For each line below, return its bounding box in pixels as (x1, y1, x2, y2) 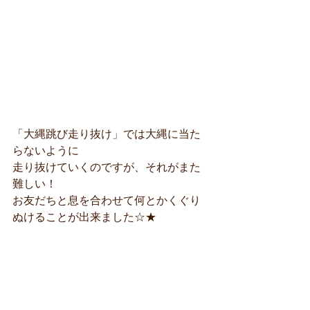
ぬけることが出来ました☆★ (12, 208, 156, 224)
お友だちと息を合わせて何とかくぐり (12, 192, 201, 208)
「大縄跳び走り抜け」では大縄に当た (12, 125, 201, 141)
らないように (12, 142, 79, 158)
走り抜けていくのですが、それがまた (12, 158, 201, 174)
